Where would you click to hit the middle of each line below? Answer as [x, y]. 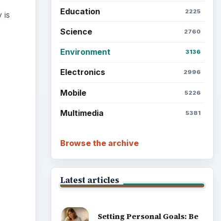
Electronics [82, 72]
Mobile [73, 92]
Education [80, 11]
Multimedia [82, 113]
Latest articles [90, 180]
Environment [85, 52]
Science [76, 31]
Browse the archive [99, 143]
